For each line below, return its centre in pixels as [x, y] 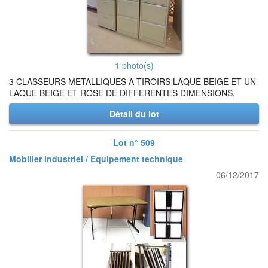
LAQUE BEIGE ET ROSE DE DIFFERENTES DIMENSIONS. [122, 93]
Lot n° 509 [134, 142]
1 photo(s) [134, 65]
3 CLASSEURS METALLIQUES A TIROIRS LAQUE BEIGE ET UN [133, 81]
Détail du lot [134, 114]
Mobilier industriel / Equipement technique [96, 159]
